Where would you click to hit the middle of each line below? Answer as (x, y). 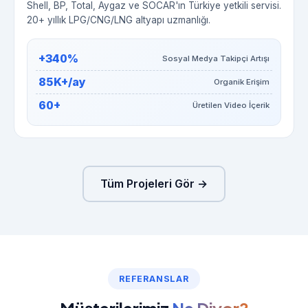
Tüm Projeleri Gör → (154, 184)
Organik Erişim (242, 81)
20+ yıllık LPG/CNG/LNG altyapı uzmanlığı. (118, 20)
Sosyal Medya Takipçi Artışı (216, 58)
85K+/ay (62, 81)
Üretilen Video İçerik (231, 105)
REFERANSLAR (154, 279)
